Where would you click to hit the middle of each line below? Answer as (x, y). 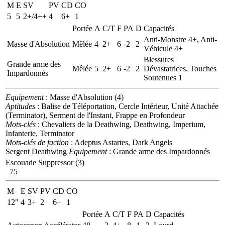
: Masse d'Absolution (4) (84, 97)
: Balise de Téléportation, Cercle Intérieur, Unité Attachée (127, 106)
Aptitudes (20, 106)
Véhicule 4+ (163, 48)
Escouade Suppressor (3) (45, 162)
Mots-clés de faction (37, 142)
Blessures (159, 59)
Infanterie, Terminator (40, 133)
